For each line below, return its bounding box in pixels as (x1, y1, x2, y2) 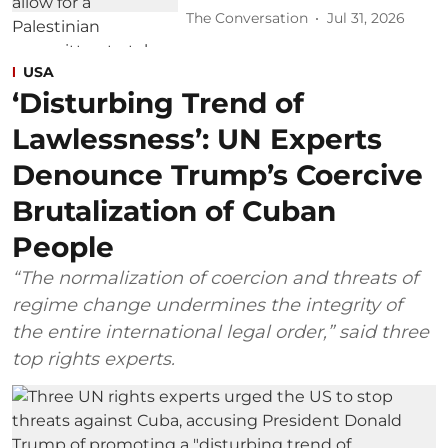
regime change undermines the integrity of (12, 293, 402, 316)
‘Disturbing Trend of (12, 85, 304, 120)
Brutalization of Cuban (12, 193, 336, 228)
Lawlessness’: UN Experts (12, 121, 382, 156)
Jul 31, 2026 (327, 9, 406, 28)
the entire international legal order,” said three (12, 320, 429, 343)
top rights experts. (12, 347, 175, 370)
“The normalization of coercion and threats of (12, 266, 418, 289)
